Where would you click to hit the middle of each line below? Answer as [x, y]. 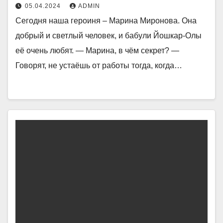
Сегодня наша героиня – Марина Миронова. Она [106, 20]
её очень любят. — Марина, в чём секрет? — [97, 50]
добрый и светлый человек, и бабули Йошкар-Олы [109, 35]
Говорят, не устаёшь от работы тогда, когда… [99, 65]
